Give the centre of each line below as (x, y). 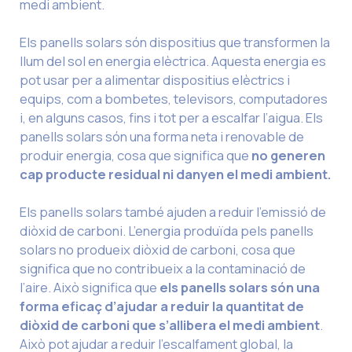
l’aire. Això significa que (90, 287)
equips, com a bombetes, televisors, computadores (174, 98)
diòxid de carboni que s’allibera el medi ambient (170, 324)
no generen (288, 155)
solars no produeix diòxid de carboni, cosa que (158, 249)
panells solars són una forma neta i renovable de (162, 136)
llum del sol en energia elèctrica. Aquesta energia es (173, 60)
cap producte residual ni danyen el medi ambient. (176, 174)
